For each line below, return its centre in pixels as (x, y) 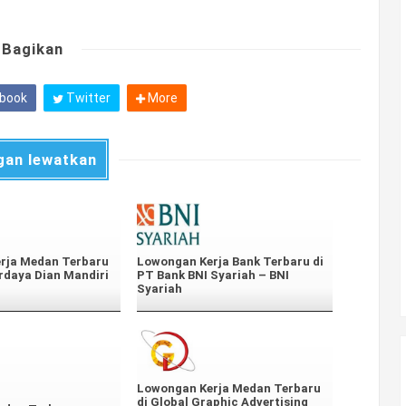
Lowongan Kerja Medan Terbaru (229, 389)
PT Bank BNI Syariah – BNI (213, 275)
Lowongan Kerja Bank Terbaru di (230, 262)
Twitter (87, 97)
